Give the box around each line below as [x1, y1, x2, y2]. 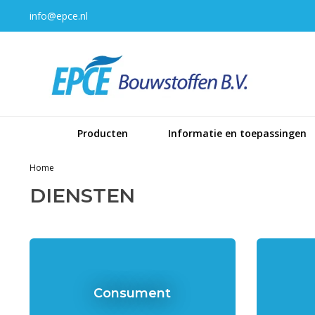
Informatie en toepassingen [168, 127, 307, 140]
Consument [94, 285, 172, 300]
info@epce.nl [30, 9, 88, 22]
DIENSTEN [30, 184, 135, 207]
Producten [77, 127, 128, 140]
